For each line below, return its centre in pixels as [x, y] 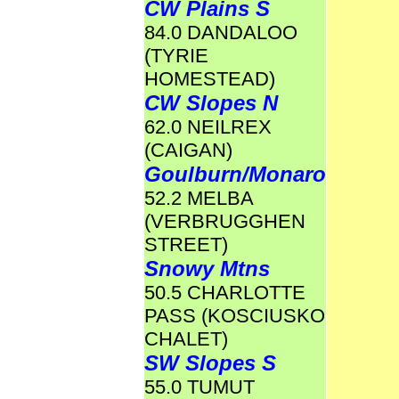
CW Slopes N [211, 103]
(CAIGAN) [188, 150]
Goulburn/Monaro [235, 174]
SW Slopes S [210, 363]
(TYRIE [176, 56]
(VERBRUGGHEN [225, 221]
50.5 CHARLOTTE [225, 293]
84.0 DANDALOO [221, 33]
